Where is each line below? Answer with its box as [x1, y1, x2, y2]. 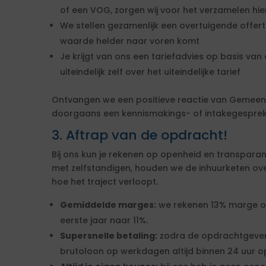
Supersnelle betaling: [60, 230, 157, 242]
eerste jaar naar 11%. [60, 214, 148, 226]
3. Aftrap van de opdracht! [52, 126, 227, 144]
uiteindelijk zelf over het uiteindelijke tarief [60, 66, 240, 78]
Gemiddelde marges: [60, 199, 156, 211]
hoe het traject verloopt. [52, 176, 158, 188]
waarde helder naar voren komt [60, 35, 199, 47]
